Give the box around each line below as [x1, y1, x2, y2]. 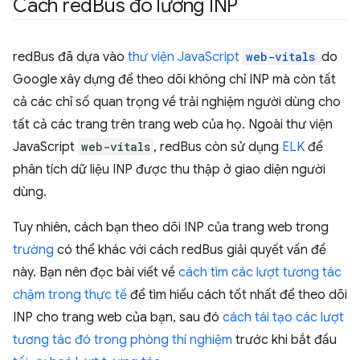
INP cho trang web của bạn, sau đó [13, 309, 223, 325]
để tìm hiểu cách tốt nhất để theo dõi [127, 287, 347, 303]
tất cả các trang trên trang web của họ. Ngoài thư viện [13, 117, 333, 133]
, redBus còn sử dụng [153, 139, 282, 155]
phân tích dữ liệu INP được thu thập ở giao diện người [13, 162, 325, 178]
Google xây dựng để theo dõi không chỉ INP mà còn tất [13, 72, 336, 88]
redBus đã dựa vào [13, 49, 128, 65]
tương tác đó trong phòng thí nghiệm [13, 332, 232, 348]
